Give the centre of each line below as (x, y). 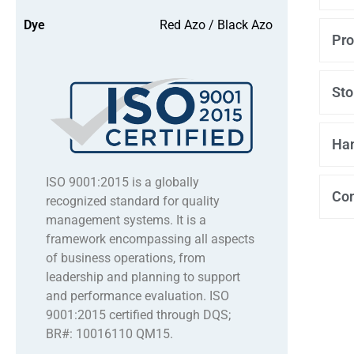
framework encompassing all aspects (150, 239)
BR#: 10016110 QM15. (109, 333)
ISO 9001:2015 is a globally (122, 182)
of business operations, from (125, 258)
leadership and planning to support (143, 277)
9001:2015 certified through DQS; (138, 314)
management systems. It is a (126, 220)
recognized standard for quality (132, 201)
